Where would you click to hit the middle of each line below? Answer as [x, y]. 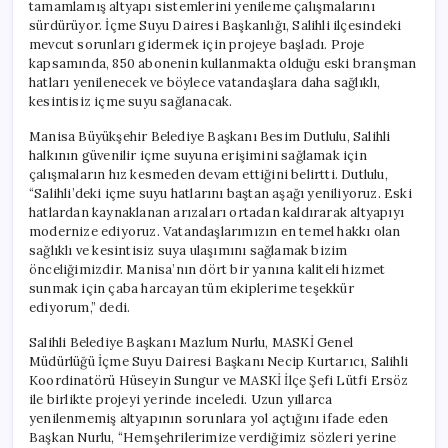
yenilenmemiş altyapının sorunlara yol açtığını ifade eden [209, 418]
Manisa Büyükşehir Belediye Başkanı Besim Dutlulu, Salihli [210, 136]
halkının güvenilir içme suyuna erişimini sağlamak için [198, 155]
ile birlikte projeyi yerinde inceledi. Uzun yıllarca [181, 399]
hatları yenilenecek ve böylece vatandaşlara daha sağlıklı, [205, 82]
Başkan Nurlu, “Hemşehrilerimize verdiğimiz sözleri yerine [213, 437]
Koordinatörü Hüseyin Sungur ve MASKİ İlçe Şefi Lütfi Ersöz [219, 380]
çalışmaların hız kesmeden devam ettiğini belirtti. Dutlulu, [208, 174]
